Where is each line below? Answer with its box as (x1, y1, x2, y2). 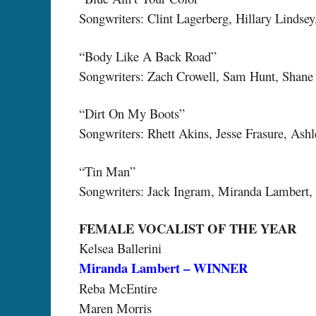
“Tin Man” (79, 162, 135, 180)
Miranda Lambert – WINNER (79, 258, 248, 278)
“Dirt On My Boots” (79, 104, 185, 123)
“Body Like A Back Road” (79, 47, 217, 65)
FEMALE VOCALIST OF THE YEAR (79, 219, 296, 238)
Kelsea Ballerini (79, 239, 162, 257)
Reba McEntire (79, 279, 157, 298)
